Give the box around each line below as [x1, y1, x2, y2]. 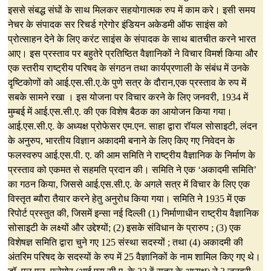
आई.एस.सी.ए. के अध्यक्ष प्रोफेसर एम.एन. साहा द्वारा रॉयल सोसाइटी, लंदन [8, 121, 258, 132]
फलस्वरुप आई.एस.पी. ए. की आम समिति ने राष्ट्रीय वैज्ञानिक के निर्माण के [8, 150, 256, 161]
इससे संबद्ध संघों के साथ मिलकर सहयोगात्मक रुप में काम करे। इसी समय [8, 5, 256, 16]
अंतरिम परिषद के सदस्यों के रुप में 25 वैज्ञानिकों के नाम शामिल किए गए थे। [8, 252, 261, 263]
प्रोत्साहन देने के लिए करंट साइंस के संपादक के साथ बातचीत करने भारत [8, 34, 256, 45]
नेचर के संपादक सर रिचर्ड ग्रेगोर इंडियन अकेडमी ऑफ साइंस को [8, 19, 228, 30]
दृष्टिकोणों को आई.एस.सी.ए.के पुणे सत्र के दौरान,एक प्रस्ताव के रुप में [8, 77, 247, 88]
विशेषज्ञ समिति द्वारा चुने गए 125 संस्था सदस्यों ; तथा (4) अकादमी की [8, 237, 244, 248]
